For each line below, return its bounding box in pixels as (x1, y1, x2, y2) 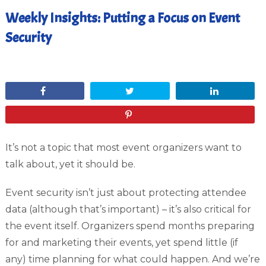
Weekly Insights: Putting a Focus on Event (5, 9, 240, 27)
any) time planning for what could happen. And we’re (5, 254, 260, 265)
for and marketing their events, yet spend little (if (5, 237, 238, 248)
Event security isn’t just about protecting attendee (5, 187, 246, 198)
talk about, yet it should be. (5, 159, 135, 170)
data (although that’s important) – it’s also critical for (5, 204, 251, 215)
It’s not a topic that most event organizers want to (5, 142, 242, 153)
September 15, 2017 (6, 59, 80, 71)
